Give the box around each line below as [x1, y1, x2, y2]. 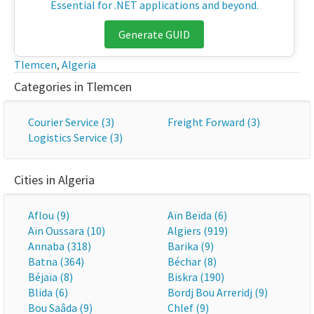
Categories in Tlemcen [14, 78, 132, 95]
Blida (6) [28, 285, 68, 299]
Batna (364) [28, 254, 84, 268]
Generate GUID [118, 27, 190, 41]
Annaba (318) [28, 239, 91, 253]
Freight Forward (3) [168, 115, 260, 129]
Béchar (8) [168, 254, 217, 268]
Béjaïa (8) [28, 270, 73, 284]
